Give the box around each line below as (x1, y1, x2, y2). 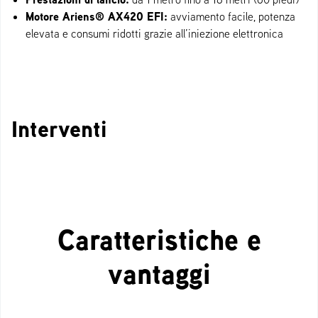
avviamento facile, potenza (168, 9, 295, 24)
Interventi (11, 113, 106, 146)
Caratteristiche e (57, 219, 261, 260)
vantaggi (107, 253, 211, 294)
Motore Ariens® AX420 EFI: (26, 9, 168, 25)
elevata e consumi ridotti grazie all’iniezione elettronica (26, 26, 283, 41)
